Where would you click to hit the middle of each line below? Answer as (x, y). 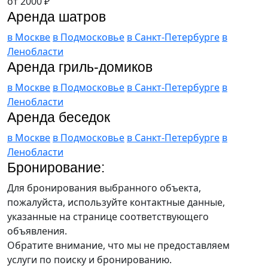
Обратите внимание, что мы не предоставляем (118, 245)
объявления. (37, 231)
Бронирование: (56, 167)
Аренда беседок (59, 117)
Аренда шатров (57, 16)
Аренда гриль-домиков (80, 67)
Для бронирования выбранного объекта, (104, 188)
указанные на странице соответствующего (108, 216)
